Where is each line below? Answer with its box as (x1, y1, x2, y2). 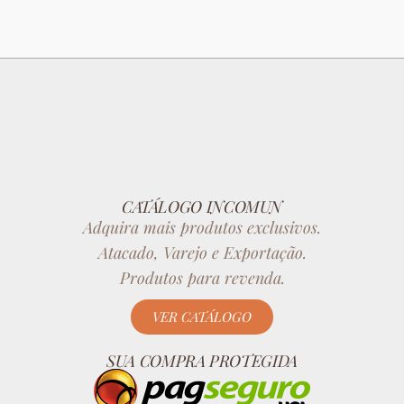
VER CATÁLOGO (152, 307, 252, 326)
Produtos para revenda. (119, 266, 285, 289)
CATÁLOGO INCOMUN (121, 195, 283, 217)
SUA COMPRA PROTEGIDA (106, 349, 298, 372)
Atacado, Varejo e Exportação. (97, 241, 307, 263)
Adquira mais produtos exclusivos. (83, 216, 321, 238)
